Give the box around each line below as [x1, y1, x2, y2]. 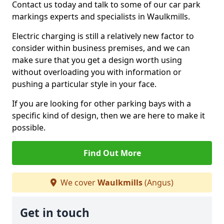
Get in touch [20, 205, 89, 220]
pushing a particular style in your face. [12, 78, 156, 89]
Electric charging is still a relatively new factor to [12, 30, 194, 41]
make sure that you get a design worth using [12, 54, 182, 65]
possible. [12, 122, 45, 133]
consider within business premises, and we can [12, 42, 190, 53]
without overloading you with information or [12, 66, 181, 77]
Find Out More [83, 147, 141, 158]
